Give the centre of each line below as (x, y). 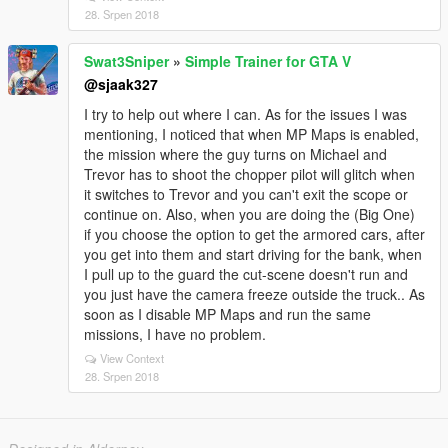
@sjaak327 (121, 84)
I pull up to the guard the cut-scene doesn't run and (246, 274)
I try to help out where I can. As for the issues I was (245, 114)
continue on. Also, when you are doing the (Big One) (249, 214)
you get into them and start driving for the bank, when (253, 254)
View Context (132, 358)
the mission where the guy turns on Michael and (235, 154)
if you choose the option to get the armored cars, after (254, 234)
